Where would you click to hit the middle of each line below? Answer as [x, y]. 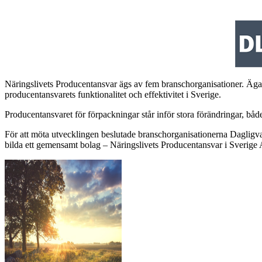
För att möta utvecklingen [53, 135]
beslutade [118, 135]
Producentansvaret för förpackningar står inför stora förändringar [123, 115]
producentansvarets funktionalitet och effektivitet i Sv [103, 95]
